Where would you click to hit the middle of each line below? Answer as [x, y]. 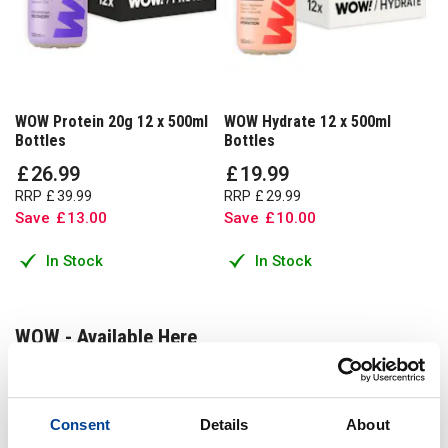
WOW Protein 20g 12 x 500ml [111, 121]
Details [224, 425]
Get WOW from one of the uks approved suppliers [189, 369]
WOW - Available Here [106, 336]
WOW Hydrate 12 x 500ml [307, 121]
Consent [80, 425]
